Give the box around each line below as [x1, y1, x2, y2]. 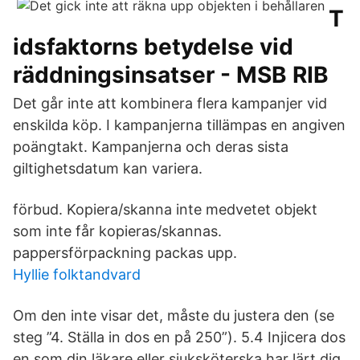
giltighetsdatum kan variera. [13, 160, 202, 177]
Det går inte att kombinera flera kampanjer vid [13, 95, 327, 112]
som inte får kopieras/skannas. [13, 223, 222, 239]
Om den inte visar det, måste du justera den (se [13, 307, 334, 324]
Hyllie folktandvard [13, 266, 141, 283]
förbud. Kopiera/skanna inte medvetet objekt [13, 201, 317, 218]
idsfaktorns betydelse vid [13, 33, 293, 60]
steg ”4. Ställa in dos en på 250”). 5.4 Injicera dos [13, 329, 346, 346]
